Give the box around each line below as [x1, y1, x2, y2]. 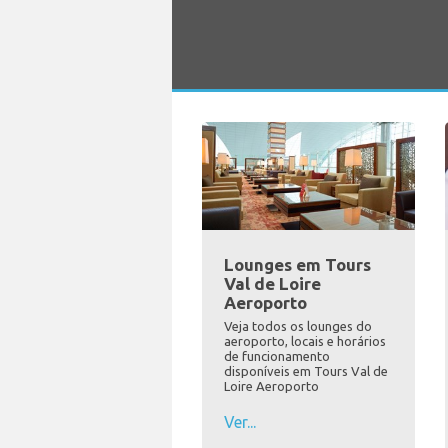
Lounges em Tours [224, 255, 371, 275]
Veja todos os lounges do [224, 319, 372, 334]
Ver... [224, 413, 256, 432]
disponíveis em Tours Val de [224, 364, 388, 379]
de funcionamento [224, 349, 330, 364]
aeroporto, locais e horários [224, 334, 386, 349]
